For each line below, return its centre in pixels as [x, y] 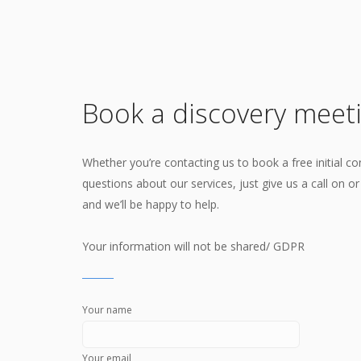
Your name [107, 310]
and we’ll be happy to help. [151, 205]
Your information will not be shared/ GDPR [193, 247]
